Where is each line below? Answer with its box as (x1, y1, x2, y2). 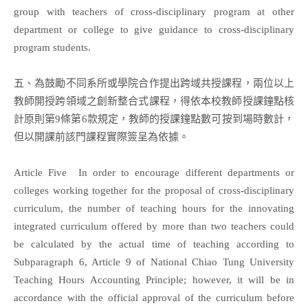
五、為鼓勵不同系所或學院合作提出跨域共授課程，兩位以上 (14, 78, 294, 89)
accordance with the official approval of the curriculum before (14, 292, 294, 303)
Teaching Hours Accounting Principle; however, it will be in (14, 274, 294, 285)
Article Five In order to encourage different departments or (14, 167, 294, 178)
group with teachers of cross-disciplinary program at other (14, 6, 294, 17)
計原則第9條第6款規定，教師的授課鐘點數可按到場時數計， (14, 113, 294, 124)
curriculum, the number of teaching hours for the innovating (14, 203, 294, 214)
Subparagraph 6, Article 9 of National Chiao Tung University (14, 256, 294, 267)
